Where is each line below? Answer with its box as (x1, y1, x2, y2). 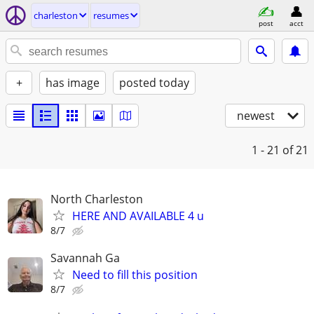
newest (237, 108, 275, 123)
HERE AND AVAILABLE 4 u (72, 208, 204, 224)
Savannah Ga (50, 250, 120, 266)
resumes (93, 9, 129, 22)
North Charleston (50, 191, 143, 207)
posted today (119, 75, 189, 90)
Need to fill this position (72, 267, 198, 283)
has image (46, 75, 100, 90)
